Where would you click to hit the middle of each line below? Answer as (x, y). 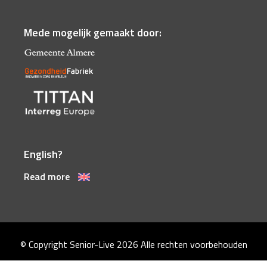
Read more (48, 177)
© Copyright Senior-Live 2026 (80, 245)
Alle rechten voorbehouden (194, 245)
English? (43, 154)
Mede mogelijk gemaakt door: (93, 33)
